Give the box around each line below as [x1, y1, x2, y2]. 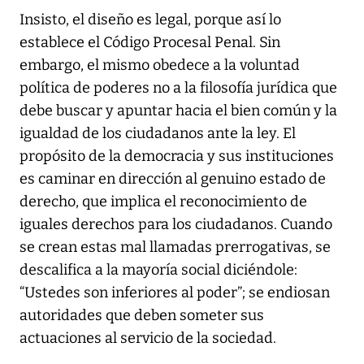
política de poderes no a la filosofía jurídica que [19, 78, 337, 97]
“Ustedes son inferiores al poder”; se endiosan [19, 283, 330, 301]
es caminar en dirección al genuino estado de [19, 169, 326, 188]
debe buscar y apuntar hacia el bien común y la [19, 101, 337, 119]
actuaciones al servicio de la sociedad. [19, 328, 276, 347]
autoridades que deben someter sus [19, 305, 264, 324]
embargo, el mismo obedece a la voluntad [19, 55, 300, 74]
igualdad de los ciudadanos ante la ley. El [19, 123, 296, 142]
